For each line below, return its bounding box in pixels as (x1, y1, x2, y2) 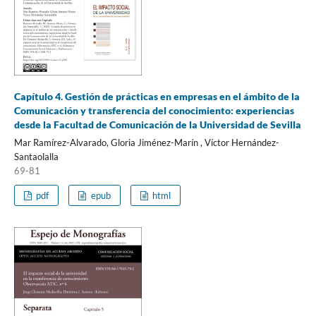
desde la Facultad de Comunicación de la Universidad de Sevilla (13, 118, 301, 130)
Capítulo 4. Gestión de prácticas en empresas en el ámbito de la (13, 90, 300, 102)
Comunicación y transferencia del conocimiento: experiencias (13, 104, 294, 116)
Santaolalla (13, 150, 59, 162)
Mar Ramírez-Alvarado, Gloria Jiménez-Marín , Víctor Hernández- (13, 136, 279, 148)
